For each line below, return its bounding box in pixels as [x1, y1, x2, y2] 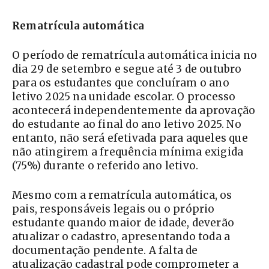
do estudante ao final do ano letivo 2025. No [12, 118, 241, 131]
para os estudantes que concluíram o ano [12, 76, 229, 90]
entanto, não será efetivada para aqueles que [12, 131, 248, 145]
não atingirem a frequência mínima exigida [12, 145, 244, 159]
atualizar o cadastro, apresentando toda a [12, 230, 231, 244]
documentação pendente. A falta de [12, 244, 198, 258]
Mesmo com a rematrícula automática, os [12, 189, 232, 202]
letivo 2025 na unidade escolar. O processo [12, 90, 236, 104]
